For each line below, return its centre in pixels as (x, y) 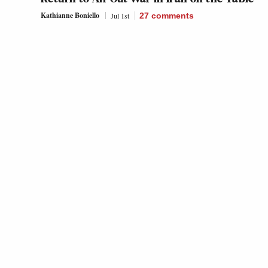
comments (173, 16)
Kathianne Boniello (70, 16)
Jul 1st (120, 16)
